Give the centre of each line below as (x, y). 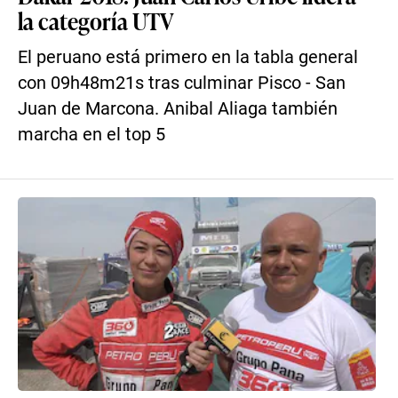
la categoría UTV (96, 20)
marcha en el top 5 (92, 135)
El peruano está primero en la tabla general (188, 57)
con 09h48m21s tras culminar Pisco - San (182, 83)
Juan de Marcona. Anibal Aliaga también (178, 109)
